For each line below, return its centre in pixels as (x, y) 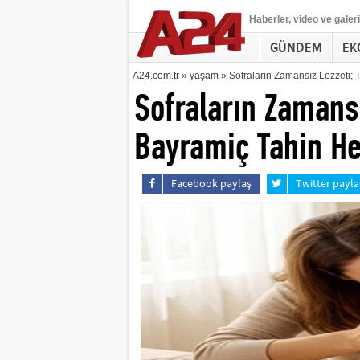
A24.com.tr (155, 76)
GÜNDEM (296, 48)
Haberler (268, 19)
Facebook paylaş (212, 183)
